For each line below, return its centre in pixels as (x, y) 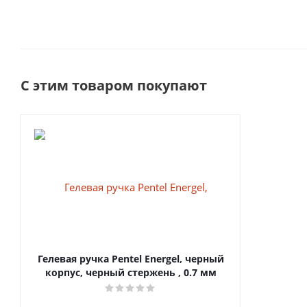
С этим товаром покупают (114, 85)
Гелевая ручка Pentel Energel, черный (131, 258)
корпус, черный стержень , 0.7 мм (131, 272)
